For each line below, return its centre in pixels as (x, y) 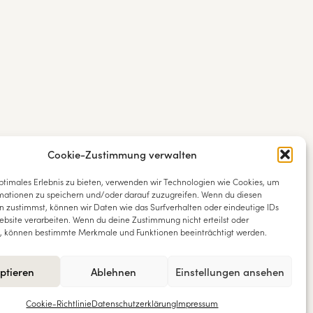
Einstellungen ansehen (230, 271)
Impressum (197, 303)
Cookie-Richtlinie (59, 303)
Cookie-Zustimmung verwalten (122, 154)
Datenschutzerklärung (134, 303)
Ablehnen (114, 271)
